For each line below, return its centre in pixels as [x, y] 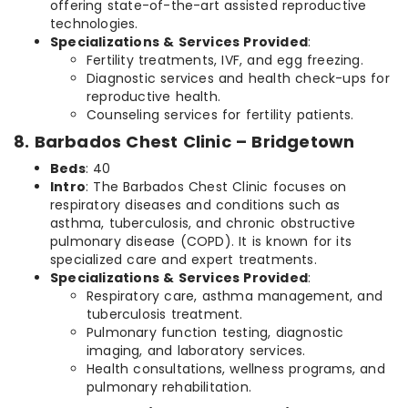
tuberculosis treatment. [165, 315]
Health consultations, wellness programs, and [236, 369]
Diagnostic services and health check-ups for [238, 79]
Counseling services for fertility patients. [220, 115]
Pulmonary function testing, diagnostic [215, 333]
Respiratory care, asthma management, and [235, 296]
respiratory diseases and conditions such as [195, 205]
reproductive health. [153, 97]
